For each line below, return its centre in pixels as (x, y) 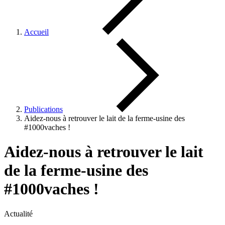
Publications (43, 109)
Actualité (18, 213)
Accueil (36, 32)
